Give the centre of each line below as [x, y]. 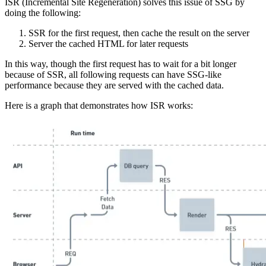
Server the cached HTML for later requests [108, 43]
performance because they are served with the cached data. [114, 85]
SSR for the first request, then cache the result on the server [139, 33]
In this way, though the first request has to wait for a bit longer [121, 64]
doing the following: [43, 12]
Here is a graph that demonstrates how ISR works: [99, 105]
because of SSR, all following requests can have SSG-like [113, 74]
